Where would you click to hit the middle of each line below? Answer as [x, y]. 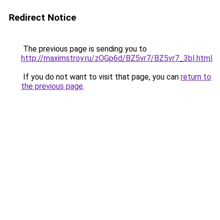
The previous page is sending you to [84, 49]
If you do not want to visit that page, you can [101, 77]
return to [196, 77]
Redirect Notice [42, 17]
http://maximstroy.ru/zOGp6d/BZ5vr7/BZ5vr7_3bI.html [117, 58]
